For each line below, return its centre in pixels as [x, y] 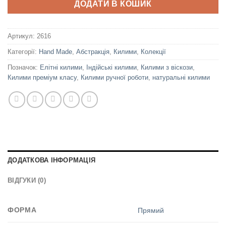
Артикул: [22, 36]
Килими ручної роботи [115, 77]
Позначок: [24, 67]
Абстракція [93, 51]
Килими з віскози [167, 67]
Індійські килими [111, 67]
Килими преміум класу [42, 77]
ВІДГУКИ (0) [27, 180]
